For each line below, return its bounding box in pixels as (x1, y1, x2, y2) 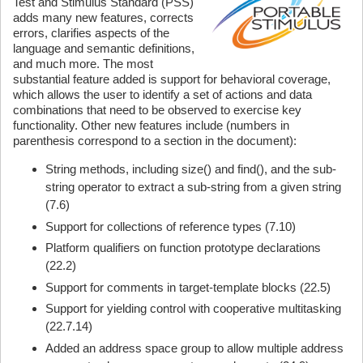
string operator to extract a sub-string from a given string (45, 180, 341, 194)
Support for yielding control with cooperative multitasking (45, 301, 341, 315)
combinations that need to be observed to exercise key (13, 103, 301, 117)
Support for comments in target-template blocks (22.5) (45, 280, 331, 294)
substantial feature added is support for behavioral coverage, (13, 72, 331, 86)
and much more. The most (13, 57, 153, 70)
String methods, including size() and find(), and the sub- (45, 162, 336, 176)
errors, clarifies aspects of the (13, 26, 169, 40)
